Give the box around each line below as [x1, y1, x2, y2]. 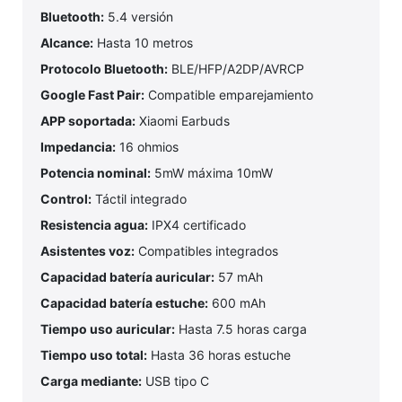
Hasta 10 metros [93, 35, 193, 51]
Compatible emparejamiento [144, 87, 313, 103]
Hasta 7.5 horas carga [175, 321, 307, 337]
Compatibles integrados [135, 243, 278, 259]
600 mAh [208, 295, 266, 311]
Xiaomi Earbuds [135, 113, 230, 129]
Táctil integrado [92, 191, 187, 207]
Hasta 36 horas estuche [147, 347, 291, 363]
